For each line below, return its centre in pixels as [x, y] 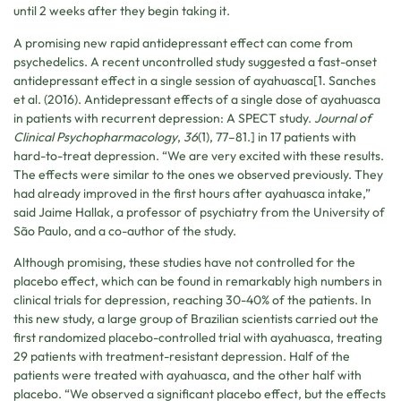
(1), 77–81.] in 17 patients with [277, 137]
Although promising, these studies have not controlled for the [184, 263]
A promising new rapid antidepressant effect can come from [183, 43]
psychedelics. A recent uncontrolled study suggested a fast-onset [195, 61]
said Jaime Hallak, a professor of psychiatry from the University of [199, 212]
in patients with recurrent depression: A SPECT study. [164, 118]
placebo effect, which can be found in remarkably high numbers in [198, 282]
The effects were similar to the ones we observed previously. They [198, 174]
